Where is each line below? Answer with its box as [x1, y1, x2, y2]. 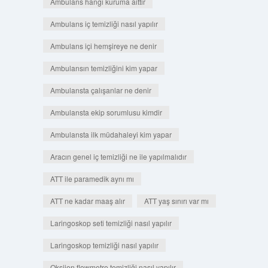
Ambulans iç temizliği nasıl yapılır [50, 19, 158, 29]
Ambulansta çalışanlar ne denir [50, 85, 151, 95]
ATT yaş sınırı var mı [144, 196, 209, 206]
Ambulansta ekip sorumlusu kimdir [50, 107, 162, 117]
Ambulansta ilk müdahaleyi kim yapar [50, 129, 172, 139]
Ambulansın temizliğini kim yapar [50, 63, 157, 73]
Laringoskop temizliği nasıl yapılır [50, 240, 159, 250]
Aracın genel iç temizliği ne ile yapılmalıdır [50, 151, 187, 162]
